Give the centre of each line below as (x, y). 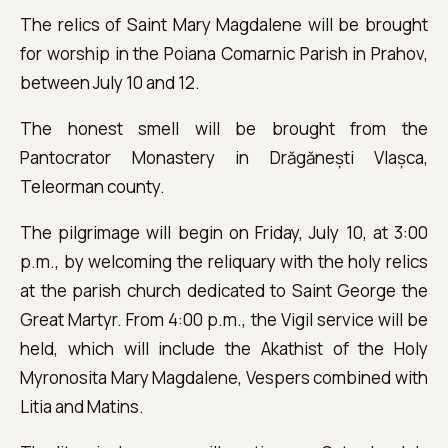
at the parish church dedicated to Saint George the (224, 290)
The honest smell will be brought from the (224, 128)
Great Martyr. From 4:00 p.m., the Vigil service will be (224, 319)
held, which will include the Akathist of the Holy (224, 348)
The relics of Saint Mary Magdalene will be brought (224, 24)
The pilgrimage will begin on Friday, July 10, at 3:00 (224, 232)
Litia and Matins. (82, 406)
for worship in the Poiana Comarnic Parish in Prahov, (224, 53)
